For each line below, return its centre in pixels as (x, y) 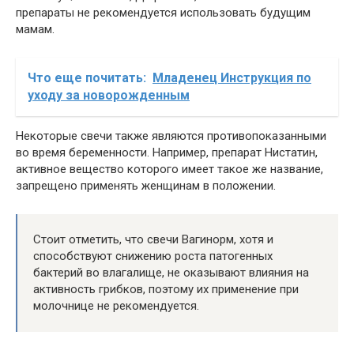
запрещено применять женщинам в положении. (146, 186)
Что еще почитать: (87, 78)
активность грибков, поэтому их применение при (166, 289)
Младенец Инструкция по (232, 78)
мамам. (35, 29)
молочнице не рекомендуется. (116, 306)
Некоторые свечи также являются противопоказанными (171, 136)
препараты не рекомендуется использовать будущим (163, 13)
